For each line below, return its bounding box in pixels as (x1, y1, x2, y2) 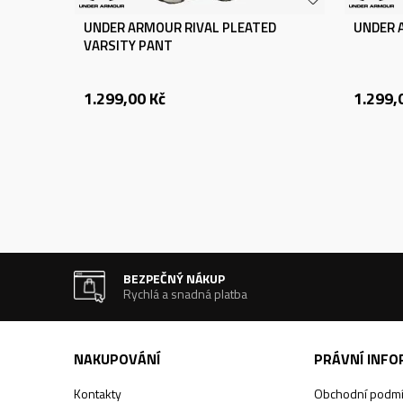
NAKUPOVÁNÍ (74, 348, 160, 370)
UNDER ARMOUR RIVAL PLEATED (84, 17, 276, 38)
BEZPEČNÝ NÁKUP (123, 269, 226, 288)
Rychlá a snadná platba (123, 284, 248, 303)
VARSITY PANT (84, 35, 173, 56)
